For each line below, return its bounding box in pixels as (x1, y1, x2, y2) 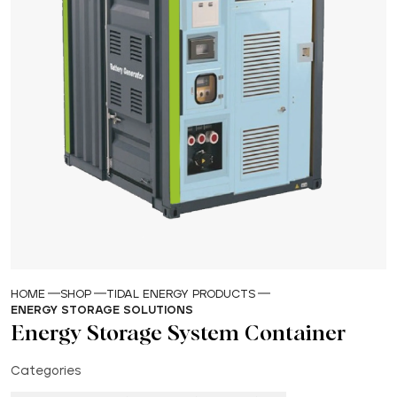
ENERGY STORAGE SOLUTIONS (11, 304, 193, 316)
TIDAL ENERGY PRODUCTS (106, 288, 255, 300)
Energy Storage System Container (11, 322, 346, 345)
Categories (11, 364, 81, 378)
